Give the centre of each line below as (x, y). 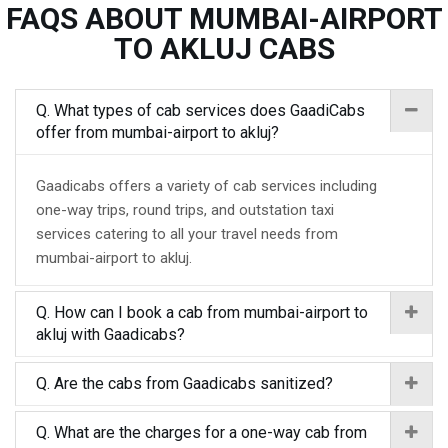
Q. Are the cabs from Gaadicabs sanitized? (184, 383)
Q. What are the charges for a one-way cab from (201, 432)
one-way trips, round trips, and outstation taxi (185, 210)
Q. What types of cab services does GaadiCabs (200, 110)
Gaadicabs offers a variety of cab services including (206, 186)
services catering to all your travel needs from (187, 234)
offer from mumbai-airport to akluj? (157, 132)
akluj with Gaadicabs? (110, 334)
